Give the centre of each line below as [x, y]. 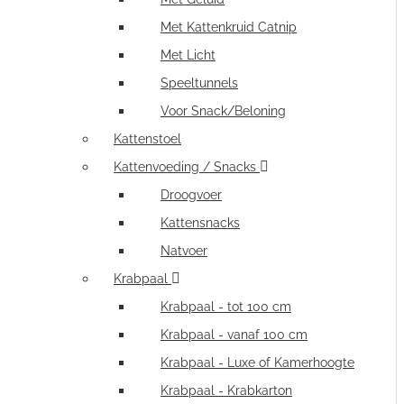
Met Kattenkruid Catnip [229, 27]
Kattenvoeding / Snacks [185, 167]
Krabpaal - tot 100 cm [226, 307]
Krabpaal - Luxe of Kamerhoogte [257, 363]
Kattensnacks [200, 223]
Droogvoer [191, 195]
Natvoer [184, 251]
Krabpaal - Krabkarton [226, 390]
